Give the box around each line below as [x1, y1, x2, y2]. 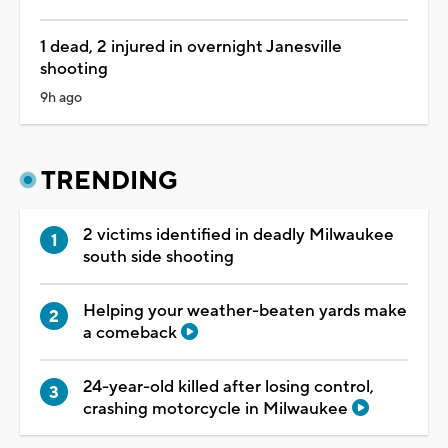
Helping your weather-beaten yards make [83, 299, 407, 322]
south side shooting [83, 245, 234, 268]
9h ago [40, 88, 82, 107]
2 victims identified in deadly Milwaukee [83, 223, 394, 246]
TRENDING [41, 164, 178, 197]
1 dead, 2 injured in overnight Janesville [40, 35, 342, 58]
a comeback [83, 321, 181, 344]
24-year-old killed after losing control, [83, 375, 374, 398]
